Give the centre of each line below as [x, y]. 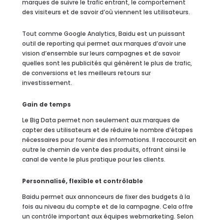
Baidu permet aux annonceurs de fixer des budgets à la [106, 196]
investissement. [47, 82]
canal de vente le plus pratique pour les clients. [94, 159]
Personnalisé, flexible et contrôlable [82, 181]
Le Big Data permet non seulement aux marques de [101, 120]
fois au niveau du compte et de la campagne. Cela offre [107, 206]
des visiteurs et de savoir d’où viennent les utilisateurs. [106, 12]
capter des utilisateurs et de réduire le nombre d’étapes [107, 130]
